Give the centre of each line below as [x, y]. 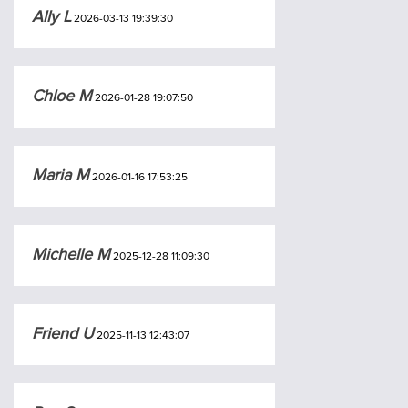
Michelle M [71, 254]
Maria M [61, 174]
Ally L [51, 16]
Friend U [63, 333]
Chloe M [62, 95]
